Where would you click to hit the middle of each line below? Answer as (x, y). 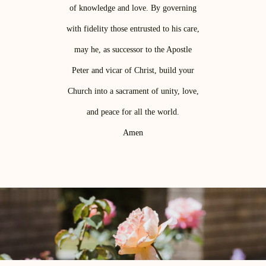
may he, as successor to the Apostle (133, 50)
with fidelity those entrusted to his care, (133, 29)
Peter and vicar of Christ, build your (133, 71)
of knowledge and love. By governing (133, 8)
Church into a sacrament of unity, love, (133, 91)
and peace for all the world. (133, 112)
